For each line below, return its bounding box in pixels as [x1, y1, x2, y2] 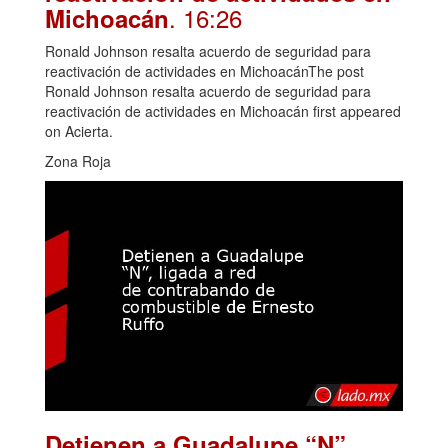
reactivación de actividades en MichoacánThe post [45, 60, 364, 81]
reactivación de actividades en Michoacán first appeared [45, 100, 401, 121]
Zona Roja [45, 150, 111, 171]
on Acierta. [45, 120, 113, 141]
